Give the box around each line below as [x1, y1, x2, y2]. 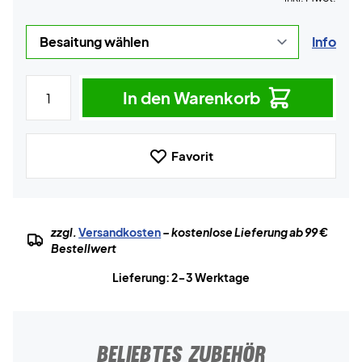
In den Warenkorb [123, 87, 260, 107]
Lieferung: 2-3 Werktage [112, 270, 250, 284]
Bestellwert [51, 241, 117, 255]
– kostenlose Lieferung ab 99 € [161, 225, 329, 239]
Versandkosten [78, 225, 162, 239]
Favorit [171, 148, 213, 163]
